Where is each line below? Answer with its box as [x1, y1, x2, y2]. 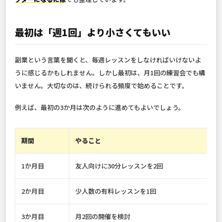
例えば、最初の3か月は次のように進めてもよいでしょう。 [15, 103, 185, 112]
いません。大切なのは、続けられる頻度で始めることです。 [15, 81, 188, 91]
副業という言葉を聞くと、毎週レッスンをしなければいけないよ [15, 55, 201, 65]
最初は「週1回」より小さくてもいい [15, 25, 170, 39]
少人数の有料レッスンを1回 [75, 186, 156, 196]
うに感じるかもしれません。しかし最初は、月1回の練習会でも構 [15, 68, 205, 78]
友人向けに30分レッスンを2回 [75, 161, 163, 171]
